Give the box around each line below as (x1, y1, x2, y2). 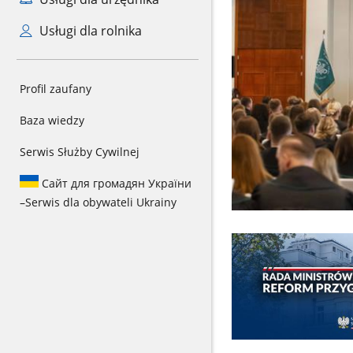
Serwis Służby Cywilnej (20, 144, 139, 159)
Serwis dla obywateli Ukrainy (25, 195, 176, 210)
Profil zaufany (20, 81, 91, 96)
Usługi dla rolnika (35, 22, 142, 39)
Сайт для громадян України (39, 176, 191, 191)
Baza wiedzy (20, 113, 84, 128)
